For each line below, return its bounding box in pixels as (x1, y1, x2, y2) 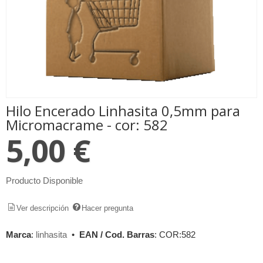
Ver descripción (16, 203, 69, 213)
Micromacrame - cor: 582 (6, 115, 168, 134)
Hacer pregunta (82, 203, 134, 213)
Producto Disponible (6, 176, 83, 186)
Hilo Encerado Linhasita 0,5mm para (6, 101, 240, 120)
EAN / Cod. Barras (79, 230, 154, 240)
